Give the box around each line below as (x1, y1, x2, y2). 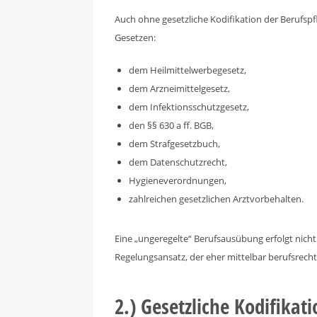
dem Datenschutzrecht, (129, 156, 227, 168)
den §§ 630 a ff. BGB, (129, 119, 214, 132)
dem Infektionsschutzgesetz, (129, 100, 249, 113)
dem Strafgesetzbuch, (129, 137, 220, 150)
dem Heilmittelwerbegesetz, (129, 64, 246, 76)
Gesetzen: (115, 31, 156, 44)
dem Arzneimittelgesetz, (129, 82, 230, 95)
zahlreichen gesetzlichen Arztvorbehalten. (129, 192, 304, 205)
